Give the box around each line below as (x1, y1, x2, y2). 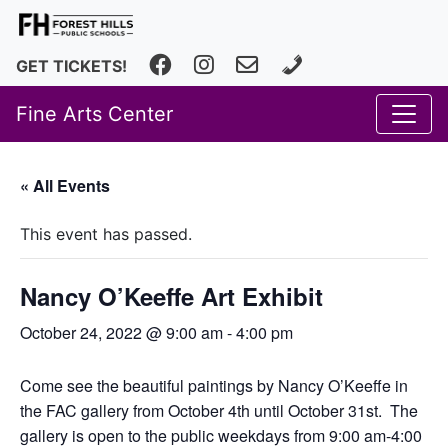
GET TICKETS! (16, 56, 127, 76)
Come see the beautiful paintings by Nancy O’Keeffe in (20, 374, 408, 397)
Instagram (192, 55, 268, 75)
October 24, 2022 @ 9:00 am (20, 321, 223, 344)
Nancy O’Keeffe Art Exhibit (20, 279, 323, 313)
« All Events (20, 174, 110, 197)
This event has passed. (20, 224, 192, 244)
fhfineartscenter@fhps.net (235, 55, 433, 75)
